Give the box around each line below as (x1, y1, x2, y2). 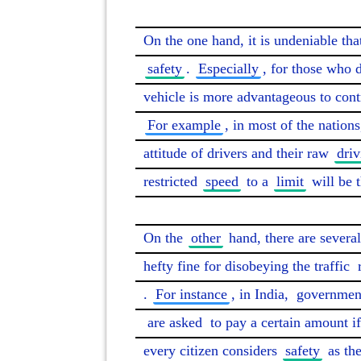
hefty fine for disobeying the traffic (143, 258, 354, 274)
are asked (147, 314, 202, 330)
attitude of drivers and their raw (143, 145, 333, 161)
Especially (198, 60, 259, 77)
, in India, (231, 286, 293, 302)
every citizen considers (143, 342, 281, 359)
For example (147, 117, 221, 133)
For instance (156, 286, 227, 302)
